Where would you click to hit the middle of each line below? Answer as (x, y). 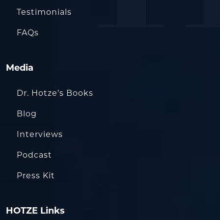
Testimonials (44, 12)
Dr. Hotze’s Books (55, 93)
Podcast (34, 155)
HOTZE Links (35, 211)
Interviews (40, 134)
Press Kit (36, 176)
